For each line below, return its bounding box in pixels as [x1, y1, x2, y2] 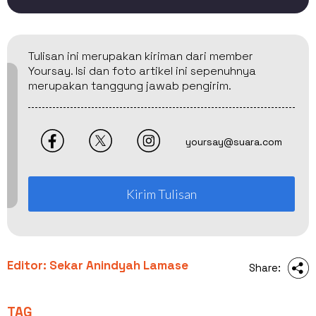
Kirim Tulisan [126, 186, 197, 202]
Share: [249, 260, 281, 274]
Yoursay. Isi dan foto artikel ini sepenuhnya [28, 63, 256, 78]
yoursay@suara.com [186, 135, 283, 149]
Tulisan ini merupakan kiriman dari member [28, 48, 253, 63]
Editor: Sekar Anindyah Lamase [7, 257, 188, 273]
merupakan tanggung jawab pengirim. [28, 78, 231, 93]
